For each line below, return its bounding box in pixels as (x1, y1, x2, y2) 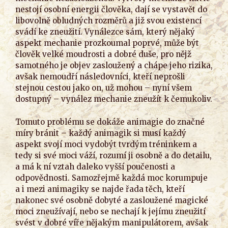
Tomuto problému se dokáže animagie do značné (15, 117, 205, 127)
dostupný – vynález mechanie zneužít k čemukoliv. (15, 94, 212, 104)
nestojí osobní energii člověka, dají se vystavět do (15, 5, 207, 14)
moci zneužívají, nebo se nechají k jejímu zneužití (15, 206, 206, 216)
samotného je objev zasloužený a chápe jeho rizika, (15, 61, 213, 70)
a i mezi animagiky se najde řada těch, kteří (15, 184, 185, 194)
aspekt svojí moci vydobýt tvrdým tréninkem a (15, 139, 197, 149)
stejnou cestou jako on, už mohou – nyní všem (15, 83, 192, 93)
